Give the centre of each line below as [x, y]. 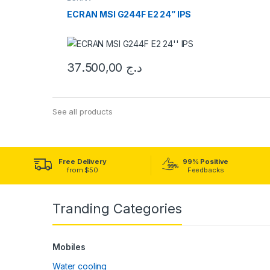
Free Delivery [83, 161]
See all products [83, 111]
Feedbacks [206, 170]
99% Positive [206, 161]
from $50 [83, 170]
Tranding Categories [118, 208]
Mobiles [69, 246]
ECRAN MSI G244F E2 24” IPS [129, 14]
